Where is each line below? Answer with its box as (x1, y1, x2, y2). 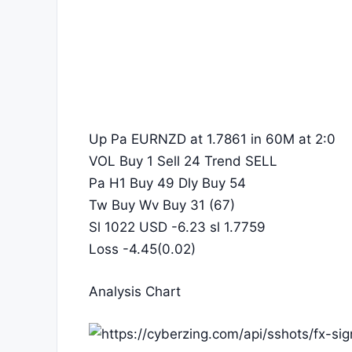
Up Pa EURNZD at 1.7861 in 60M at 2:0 (89, 131, 335, 147)
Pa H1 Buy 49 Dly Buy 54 (89, 175, 246, 191)
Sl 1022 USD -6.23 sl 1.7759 (89, 219, 266, 235)
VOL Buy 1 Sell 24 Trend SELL (89, 153, 277, 169)
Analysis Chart (89, 284, 181, 299)
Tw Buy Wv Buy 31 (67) (89, 197, 235, 213)
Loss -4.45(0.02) (89, 241, 196, 257)
